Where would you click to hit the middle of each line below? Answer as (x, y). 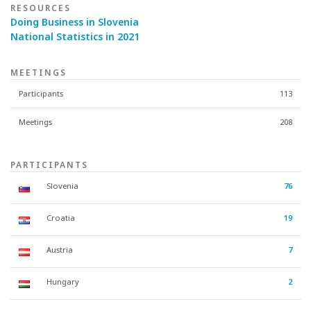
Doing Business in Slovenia (75, 22)
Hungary (63, 281)
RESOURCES (41, 8)
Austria (60, 249)
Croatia (61, 217)
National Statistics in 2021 (75, 36)
